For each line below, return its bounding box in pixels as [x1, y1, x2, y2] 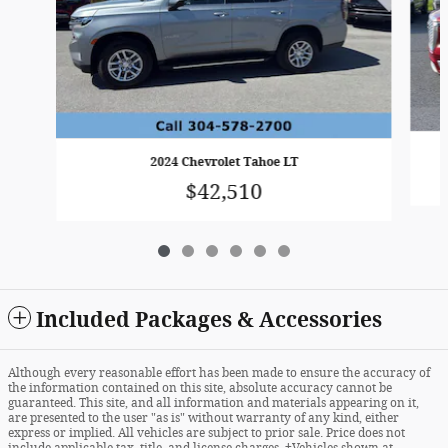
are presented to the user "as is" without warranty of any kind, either [8, 410, 399, 425]
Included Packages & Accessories [36, 306, 382, 332]
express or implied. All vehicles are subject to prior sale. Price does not [8, 425, 405, 440]
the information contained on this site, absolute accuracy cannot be [8, 380, 392, 395]
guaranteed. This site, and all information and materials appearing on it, [8, 395, 419, 410]
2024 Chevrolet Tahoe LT [149, 155, 298, 170]
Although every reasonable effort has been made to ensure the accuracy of [8, 365, 430, 380]
